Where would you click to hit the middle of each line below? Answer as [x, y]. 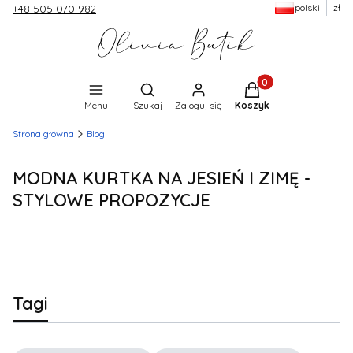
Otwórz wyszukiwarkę [203, 89]
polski [307, 7]
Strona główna [43, 133]
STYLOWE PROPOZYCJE [111, 200]
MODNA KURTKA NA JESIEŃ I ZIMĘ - [162, 178]
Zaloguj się [198, 105]
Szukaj [147, 105]
